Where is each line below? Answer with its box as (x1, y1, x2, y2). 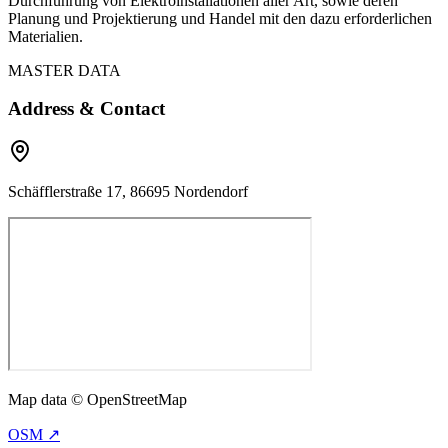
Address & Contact (8, 98, 165, 120)
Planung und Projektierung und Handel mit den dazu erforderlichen (8, 9, 432, 27)
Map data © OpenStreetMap (8, 391, 187, 409)
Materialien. (8, 27, 83, 45)
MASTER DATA (8, 61, 121, 79)
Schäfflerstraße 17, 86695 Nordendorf (8, 183, 248, 201)
